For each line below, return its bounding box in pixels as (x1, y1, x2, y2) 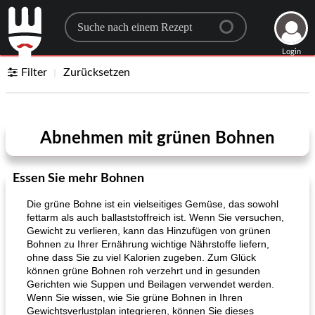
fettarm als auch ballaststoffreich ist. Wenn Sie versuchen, (27, 212, 284, 223)
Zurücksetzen (63, 67, 131, 78)
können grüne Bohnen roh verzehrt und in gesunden (27, 265, 260, 276)
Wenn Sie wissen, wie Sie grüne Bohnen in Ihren (27, 292, 243, 303)
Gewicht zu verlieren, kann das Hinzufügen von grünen (27, 225, 271, 236)
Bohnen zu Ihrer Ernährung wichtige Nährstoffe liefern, (27, 238, 269, 250)
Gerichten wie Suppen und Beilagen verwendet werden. (27, 278, 274, 290)
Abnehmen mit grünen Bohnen (40, 130, 275, 147)
